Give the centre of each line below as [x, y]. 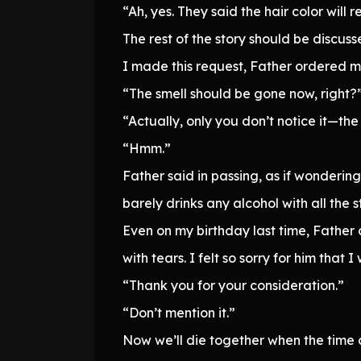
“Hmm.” [147, 148]
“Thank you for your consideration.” [233, 285]
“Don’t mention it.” [179, 312]
